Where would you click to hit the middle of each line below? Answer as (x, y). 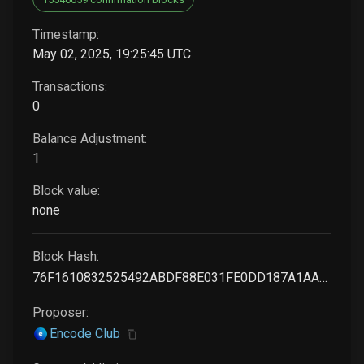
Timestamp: (66, 35)
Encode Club (84, 333)
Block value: (66, 191)
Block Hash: (66, 257)
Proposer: (61, 313)
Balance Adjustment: (90, 139)
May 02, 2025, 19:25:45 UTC (112, 54)
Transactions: (70, 87)
